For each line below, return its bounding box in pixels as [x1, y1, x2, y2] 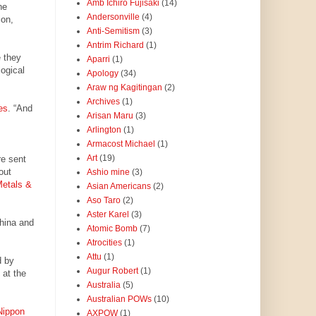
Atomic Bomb [86, 224, 138, 234]
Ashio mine [86, 167, 130, 178]
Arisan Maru [86, 111, 133, 121]
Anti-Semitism [86, 26, 140, 37]
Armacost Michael [86, 139, 155, 150]
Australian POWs [86, 294, 152, 305]
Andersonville [86, 12, 140, 23]
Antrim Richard [86, 40, 144, 51]
